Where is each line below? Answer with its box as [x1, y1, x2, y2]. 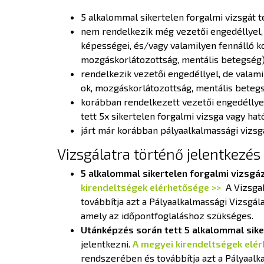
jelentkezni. [81, 237, 133, 249]
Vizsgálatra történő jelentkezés [57, 144, 260, 163]
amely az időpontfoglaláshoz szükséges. [81, 209, 256, 221]
